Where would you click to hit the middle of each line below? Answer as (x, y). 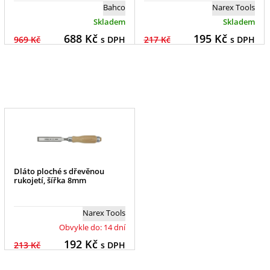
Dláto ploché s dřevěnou (59, 171)
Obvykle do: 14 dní (92, 228)
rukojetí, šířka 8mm (50, 181)
